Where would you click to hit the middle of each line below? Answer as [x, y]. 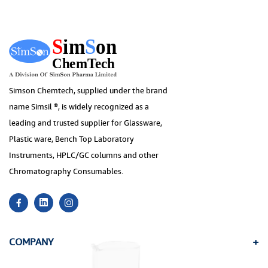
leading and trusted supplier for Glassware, [86, 122]
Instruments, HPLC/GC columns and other [84, 155]
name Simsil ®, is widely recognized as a [79, 106]
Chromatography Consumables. [66, 171]
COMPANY [31, 241]
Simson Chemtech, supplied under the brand [88, 90]
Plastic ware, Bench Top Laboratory [71, 138]
